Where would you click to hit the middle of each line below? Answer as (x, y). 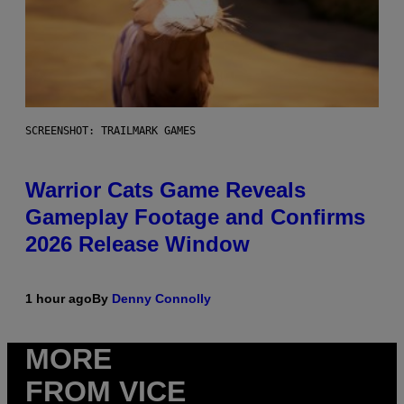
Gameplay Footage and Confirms (195, 217)
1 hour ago (59, 299)
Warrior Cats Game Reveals (165, 190)
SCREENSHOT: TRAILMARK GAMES (110, 131)
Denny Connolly (161, 299)
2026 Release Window (138, 244)
